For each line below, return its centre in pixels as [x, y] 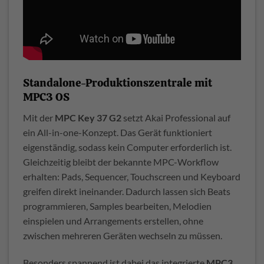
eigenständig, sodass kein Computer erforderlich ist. [127, 147]
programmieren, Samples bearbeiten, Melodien [117, 206]
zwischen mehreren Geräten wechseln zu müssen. [123, 235]
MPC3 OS [46, 97]
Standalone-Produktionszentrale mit [118, 83]
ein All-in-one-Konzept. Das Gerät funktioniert [118, 132]
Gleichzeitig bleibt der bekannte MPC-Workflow [121, 161]
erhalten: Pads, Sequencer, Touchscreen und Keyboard [132, 176]
